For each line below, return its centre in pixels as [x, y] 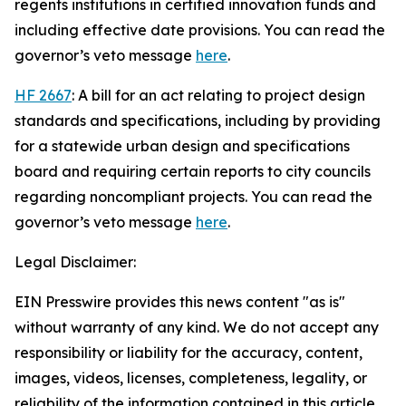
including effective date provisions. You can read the [200, 30]
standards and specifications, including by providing [198, 121]
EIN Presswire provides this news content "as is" [180, 302]
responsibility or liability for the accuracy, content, [188, 353]
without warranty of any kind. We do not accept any [197, 327]
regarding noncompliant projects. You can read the [193, 197]
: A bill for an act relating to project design [218, 95]
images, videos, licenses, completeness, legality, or [191, 378]
